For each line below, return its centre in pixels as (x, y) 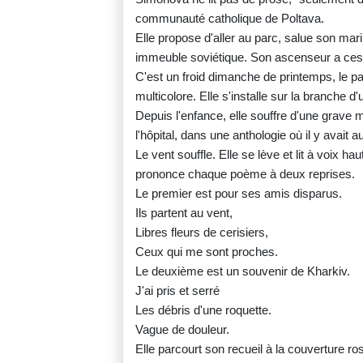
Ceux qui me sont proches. (207, 252)
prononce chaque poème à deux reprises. (245, 174)
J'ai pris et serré (177, 291)
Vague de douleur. (182, 330)
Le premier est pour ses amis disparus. (239, 194)
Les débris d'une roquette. (203, 310)
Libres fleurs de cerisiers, (202, 233)
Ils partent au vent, (184, 213)
